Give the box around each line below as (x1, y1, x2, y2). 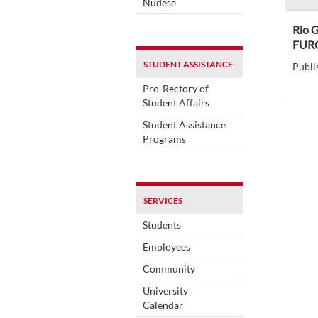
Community (143, 262, 195, 275)
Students (143, 218, 181, 231)
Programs (143, 132, 186, 145)
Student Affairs (143, 96, 209, 109)
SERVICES (143, 194, 182, 206)
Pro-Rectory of (143, 82, 209, 94)
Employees (143, 240, 190, 253)
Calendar (143, 298, 183, 311)
